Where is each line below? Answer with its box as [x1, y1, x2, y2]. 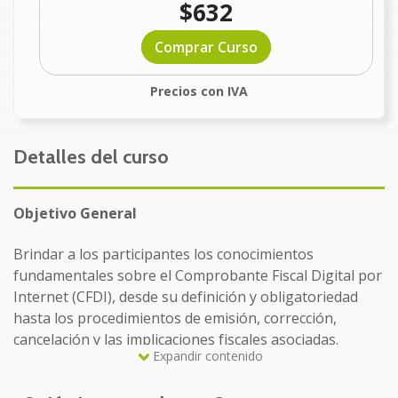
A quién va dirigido [13, 370, 147, 391]
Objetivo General [13, 203, 137, 224]
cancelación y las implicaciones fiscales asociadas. [13, 330, 338, 350]
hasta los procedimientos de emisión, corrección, [13, 308, 337, 329]
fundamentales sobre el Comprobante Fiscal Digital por [13, 266, 382, 286]
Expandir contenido [153, 347, 263, 365]
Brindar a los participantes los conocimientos [13, 244, 314, 265]
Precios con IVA [150, 83, 248, 100]
